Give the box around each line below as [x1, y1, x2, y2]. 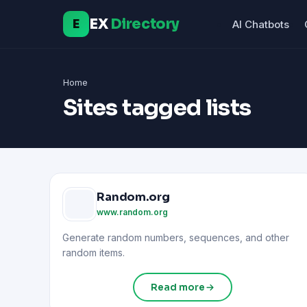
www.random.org [97, 206, 168, 217]
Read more [150, 281, 205, 293]
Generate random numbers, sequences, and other [62, 232, 289, 243]
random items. [62, 247, 125, 258]
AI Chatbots [232, 17, 289, 31]
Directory [110, 14, 180, 33]
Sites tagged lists [63, 94, 251, 121]
